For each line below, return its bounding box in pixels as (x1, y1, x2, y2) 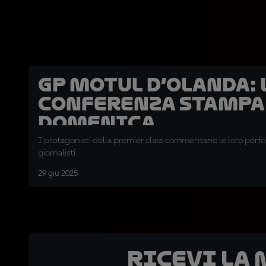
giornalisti (38, 148, 75, 159)
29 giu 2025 (38, 169, 78, 178)
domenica (38, 112, 156, 134)
